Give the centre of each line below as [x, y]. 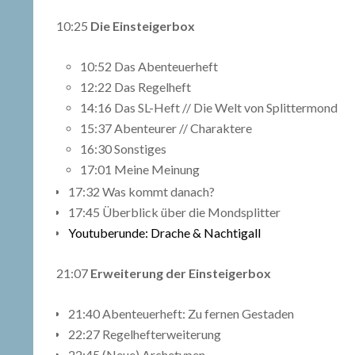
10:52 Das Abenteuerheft [149, 67]
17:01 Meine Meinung [140, 170]
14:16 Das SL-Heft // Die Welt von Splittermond [209, 108]
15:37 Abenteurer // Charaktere [166, 128]
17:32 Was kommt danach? [141, 192]
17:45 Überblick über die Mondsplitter [174, 212]
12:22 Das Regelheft [136, 87]
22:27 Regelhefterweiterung [145, 334]
